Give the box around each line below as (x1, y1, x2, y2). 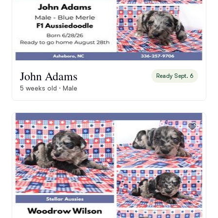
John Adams (20, 68, 77, 84)
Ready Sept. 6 (156, 73, 193, 79)
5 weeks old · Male (20, 84, 77, 92)
